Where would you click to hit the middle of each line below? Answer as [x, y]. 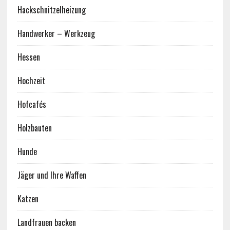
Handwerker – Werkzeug [56, 34]
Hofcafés [32, 104]
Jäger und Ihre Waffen [52, 175]
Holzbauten [34, 128]
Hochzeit [31, 81]
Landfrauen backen [46, 223]
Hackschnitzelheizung [51, 10]
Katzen [28, 199]
